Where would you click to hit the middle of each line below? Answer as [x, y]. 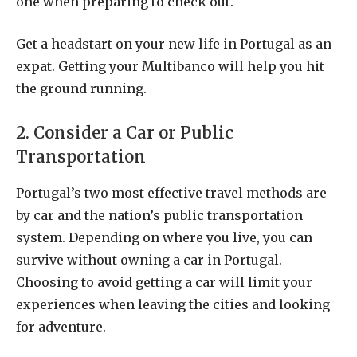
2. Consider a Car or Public [125, 133]
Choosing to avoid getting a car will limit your [164, 282]
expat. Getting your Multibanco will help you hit [170, 66]
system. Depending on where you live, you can [164, 237]
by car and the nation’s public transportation [159, 215]
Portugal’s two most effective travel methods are [171, 192]
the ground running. [81, 88]
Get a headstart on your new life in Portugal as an [174, 43]
